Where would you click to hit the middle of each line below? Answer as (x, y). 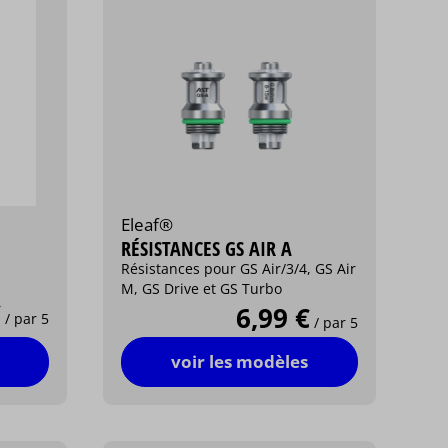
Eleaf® (147, 224)
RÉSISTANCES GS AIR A (207, 247)
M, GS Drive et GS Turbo (202, 288)
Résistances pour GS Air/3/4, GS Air (239, 268)
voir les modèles (240, 361)
